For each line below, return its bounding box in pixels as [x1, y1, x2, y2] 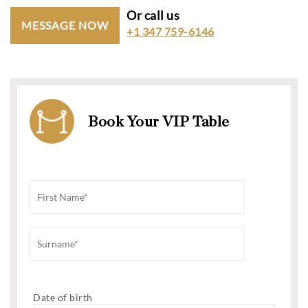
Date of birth [33, 291, 93, 304]
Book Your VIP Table [88, 113, 230, 129]
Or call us [126, 8, 179, 23]
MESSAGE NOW [21, 19, 109, 32]
